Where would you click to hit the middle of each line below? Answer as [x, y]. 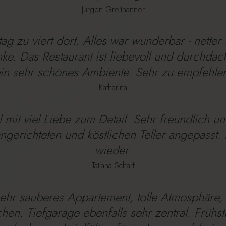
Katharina [113, 88]
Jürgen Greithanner [113, 10]
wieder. [113, 150]
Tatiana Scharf [113, 166]
